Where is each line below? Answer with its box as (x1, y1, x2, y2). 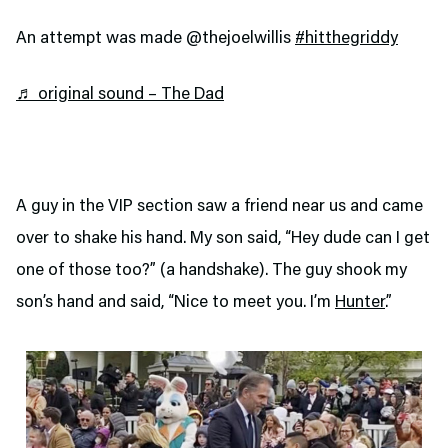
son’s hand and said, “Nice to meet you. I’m (16, 293, 335, 312)
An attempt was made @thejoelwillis (16, 29, 295, 48)
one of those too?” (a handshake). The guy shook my (16, 261, 407, 280)
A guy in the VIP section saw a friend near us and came (16, 197, 423, 216)
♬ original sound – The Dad (16, 85, 224, 104)
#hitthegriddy (295, 29, 398, 48)
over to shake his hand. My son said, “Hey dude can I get (16, 229, 430, 248)
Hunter (335, 293, 385, 312)
